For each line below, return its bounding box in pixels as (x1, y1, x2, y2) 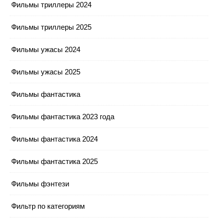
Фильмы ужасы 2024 (11, 45, 80, 54)
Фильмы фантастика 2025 (11, 157, 98, 165)
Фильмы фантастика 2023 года (11, 112, 114, 121)
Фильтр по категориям (11, 201, 85, 210)
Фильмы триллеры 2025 (11, 22, 91, 31)
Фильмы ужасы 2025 (11, 67, 80, 76)
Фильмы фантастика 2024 (11, 134, 98, 143)
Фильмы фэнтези (11, 179, 69, 188)
